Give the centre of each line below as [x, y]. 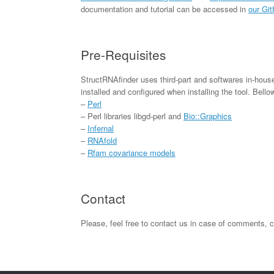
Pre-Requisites [123, 55]
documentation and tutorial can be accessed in [165, 9]
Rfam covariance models [131, 152]
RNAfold [102, 140]
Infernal [101, 128]
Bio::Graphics [208, 116]
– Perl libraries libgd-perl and [132, 116]
